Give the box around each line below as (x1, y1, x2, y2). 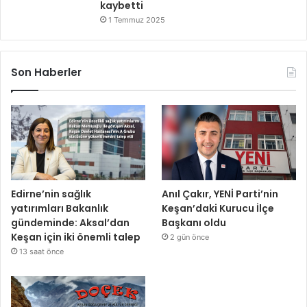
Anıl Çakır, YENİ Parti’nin (162, 187, 279, 201)
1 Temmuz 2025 (108, 15, 165, 25)
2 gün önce (170, 232, 210, 243)
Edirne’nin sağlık (11, 187, 91, 201)
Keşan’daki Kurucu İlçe (162, 201, 275, 216)
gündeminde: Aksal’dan (11, 216, 130, 230)
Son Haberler (11, 65, 82, 80)
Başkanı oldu (162, 216, 227, 230)
